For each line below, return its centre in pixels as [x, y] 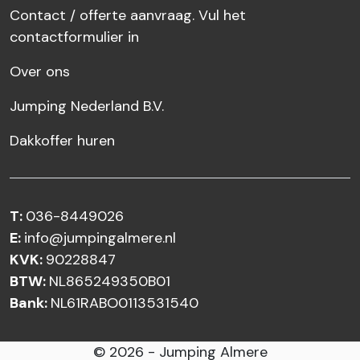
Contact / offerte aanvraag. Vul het [128, 15]
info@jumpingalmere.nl [100, 237]
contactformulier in [74, 37]
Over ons [40, 71]
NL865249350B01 [110, 281]
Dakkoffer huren [62, 140]
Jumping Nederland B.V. [87, 106]
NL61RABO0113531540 [125, 303]
